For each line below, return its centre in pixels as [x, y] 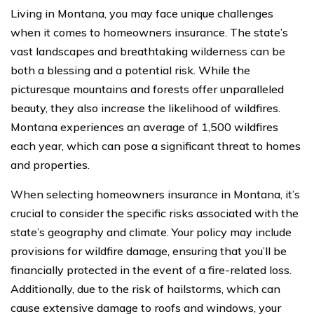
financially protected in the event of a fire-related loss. [151, 270]
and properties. [50, 165]
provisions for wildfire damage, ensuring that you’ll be [149, 251]
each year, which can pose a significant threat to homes [156, 146]
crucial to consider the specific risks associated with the [155, 213]
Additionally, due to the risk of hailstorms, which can [145, 289]
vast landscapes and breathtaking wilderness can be [148, 51]
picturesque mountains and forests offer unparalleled [147, 89]
